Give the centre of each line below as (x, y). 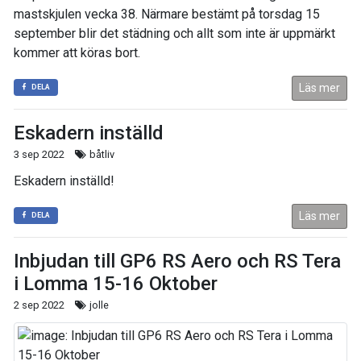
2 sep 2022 (39, 305)
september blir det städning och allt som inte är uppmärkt (174, 33)
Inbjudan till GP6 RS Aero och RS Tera (177, 261)
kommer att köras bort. (77, 53)
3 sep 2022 (39, 154)
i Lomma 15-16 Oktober (116, 284)
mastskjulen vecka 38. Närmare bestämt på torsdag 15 (167, 14)
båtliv (101, 154)
